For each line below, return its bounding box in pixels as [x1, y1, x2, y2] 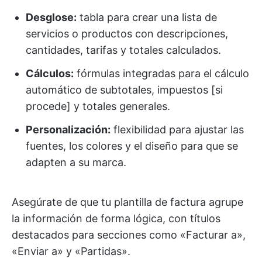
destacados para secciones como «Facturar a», [12, 229, 246, 241]
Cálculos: [26, 67, 74, 80]
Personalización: [26, 123, 111, 136]
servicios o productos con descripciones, [26, 27, 228, 40]
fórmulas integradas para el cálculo [74, 67, 249, 80]
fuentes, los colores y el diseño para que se [26, 140, 238, 152]
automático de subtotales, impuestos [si [26, 84, 223, 96]
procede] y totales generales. [26, 100, 170, 112]
